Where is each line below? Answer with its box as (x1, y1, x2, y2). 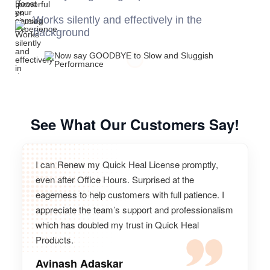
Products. (36, 233, 74, 246)
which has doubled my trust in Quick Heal (36, 218, 199, 231)
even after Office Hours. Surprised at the (36, 172, 194, 186)
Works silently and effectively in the (33, 13, 202, 26)
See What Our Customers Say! (31, 113, 239, 134)
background (33, 26, 90, 39)
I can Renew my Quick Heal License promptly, (36, 157, 218, 171)
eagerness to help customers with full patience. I (36, 187, 224, 201)
